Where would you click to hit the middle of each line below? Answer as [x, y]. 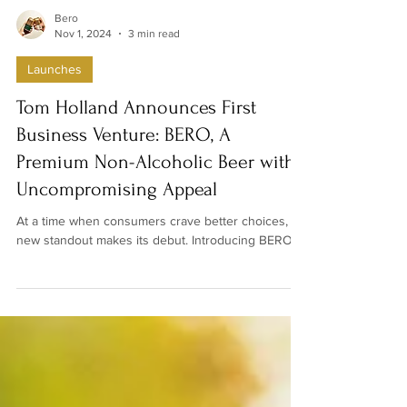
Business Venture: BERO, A [124, 224]
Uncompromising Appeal [117, 279]
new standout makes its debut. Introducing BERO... [159, 330]
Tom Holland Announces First [136, 197]
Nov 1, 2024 [83, 123]
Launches [55, 159]
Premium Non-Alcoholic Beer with [156, 252]
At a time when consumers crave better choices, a [157, 311]
